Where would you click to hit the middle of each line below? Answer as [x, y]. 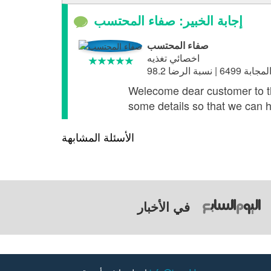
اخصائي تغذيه [173, 58]
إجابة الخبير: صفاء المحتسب [168, 20]
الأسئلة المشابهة [98, 137]
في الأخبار [163, 206]
